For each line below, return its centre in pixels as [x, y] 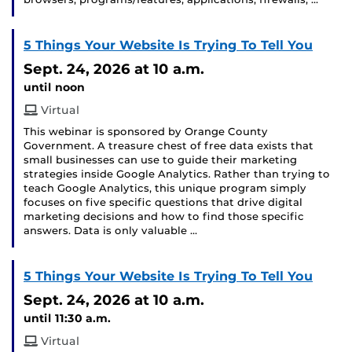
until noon [54, 88]
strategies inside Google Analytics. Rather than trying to [177, 174]
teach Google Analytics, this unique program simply [165, 189]
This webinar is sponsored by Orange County [146, 132]
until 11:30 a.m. [67, 319]
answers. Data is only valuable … [110, 231]
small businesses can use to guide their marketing [160, 160]
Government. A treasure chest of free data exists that [169, 146]
